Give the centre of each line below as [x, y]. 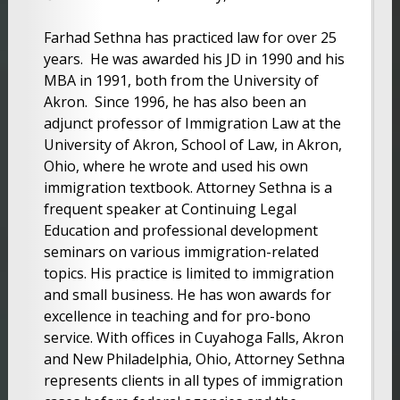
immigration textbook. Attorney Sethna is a [187, 187]
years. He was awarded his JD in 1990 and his [194, 58]
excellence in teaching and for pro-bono [177, 316]
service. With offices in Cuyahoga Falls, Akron [193, 337]
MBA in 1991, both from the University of [181, 80]
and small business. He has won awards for [187, 294]
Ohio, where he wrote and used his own [175, 166]
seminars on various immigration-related [181, 251]
